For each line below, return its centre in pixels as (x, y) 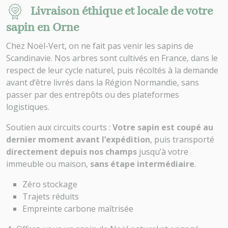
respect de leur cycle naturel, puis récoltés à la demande (112, 70)
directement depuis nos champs (72, 152)
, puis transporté (182, 140)
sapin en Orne (42, 28)
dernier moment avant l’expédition (78, 140)
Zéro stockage (50, 184)
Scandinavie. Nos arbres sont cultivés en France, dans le (112, 58)
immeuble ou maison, (48, 164)
